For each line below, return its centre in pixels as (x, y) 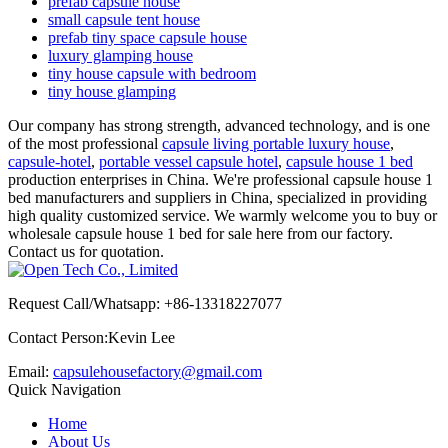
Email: (30, 371)
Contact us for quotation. (86, 251)
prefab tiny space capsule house (147, 37)
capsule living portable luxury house (276, 143)
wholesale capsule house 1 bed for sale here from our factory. (200, 233)
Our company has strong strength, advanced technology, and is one (219, 125)
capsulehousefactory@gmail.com (157, 371)
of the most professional (85, 143)
